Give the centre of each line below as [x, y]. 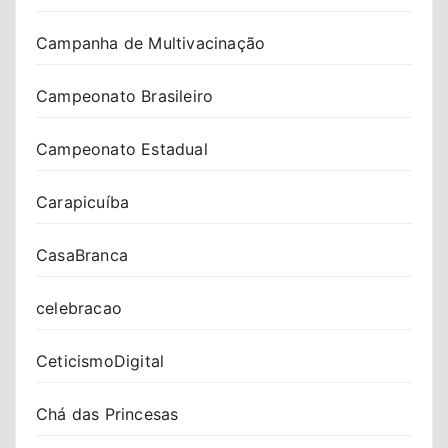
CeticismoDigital [100, 360]
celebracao [79, 307]
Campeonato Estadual [122, 148]
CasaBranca [82, 254]
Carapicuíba [83, 201]
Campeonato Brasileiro [125, 95]
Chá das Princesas [107, 413]
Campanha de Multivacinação [151, 42]
